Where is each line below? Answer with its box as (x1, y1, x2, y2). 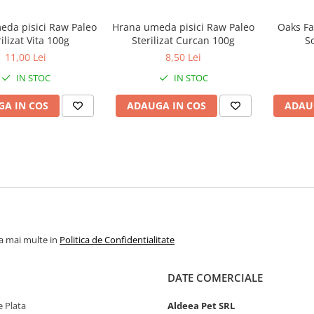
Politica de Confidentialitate (60, 233, 175, 246)
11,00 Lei (5, 50, 46, 64)
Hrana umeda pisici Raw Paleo (112, 20, 254, 34)
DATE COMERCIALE (168, 271, 263, 285)
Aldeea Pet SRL (168, 299, 235, 312)
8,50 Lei (165, 50, 201, 64)
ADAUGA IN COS (126, 99, 206, 112)
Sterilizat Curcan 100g (132, 34, 235, 47)
